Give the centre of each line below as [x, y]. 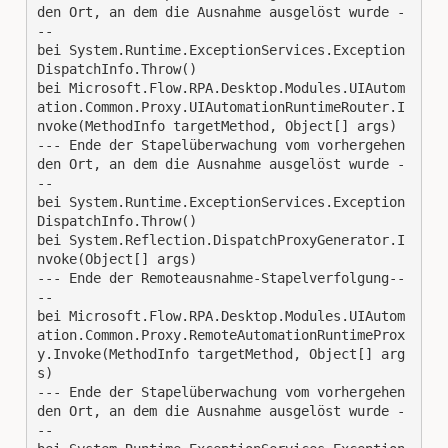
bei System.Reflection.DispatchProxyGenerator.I [221, 240]
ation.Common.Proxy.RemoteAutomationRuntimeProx [221, 335]
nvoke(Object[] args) [117, 259]
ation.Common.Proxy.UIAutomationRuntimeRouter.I [221, 107]
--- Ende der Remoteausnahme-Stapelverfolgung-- [221, 278]
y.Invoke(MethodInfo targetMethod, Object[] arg [221, 354]
